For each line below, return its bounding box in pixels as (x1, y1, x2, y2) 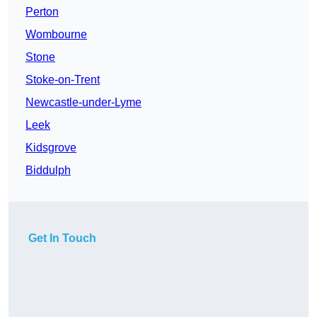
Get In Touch (28, 232, 96, 245)
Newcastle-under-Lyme (25, 96, 142, 109)
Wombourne (25, 28, 87, 41)
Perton (25, 6, 59, 18)
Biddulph (25, 164, 71, 177)
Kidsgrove (25, 142, 76, 154)
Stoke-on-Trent (25, 74, 100, 86)
